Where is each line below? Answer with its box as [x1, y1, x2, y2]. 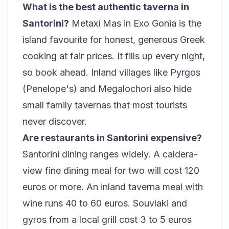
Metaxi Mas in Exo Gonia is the [69, 18, 201, 29]
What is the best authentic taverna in [22, 2, 189, 12]
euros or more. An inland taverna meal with [22, 181, 203, 192]
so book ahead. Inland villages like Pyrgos [22, 67, 200, 78]
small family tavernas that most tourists [22, 100, 187, 110]
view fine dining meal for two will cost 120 [22, 165, 199, 176]
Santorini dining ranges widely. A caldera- [22, 149, 198, 159]
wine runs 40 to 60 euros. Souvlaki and [22, 198, 187, 209]
